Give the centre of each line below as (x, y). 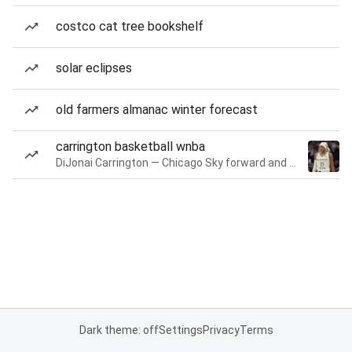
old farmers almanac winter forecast (157, 110)
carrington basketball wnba (130, 147)
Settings (180, 330)
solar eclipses (94, 68)
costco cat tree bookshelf (130, 26)
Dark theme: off (119, 330)
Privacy (221, 330)
